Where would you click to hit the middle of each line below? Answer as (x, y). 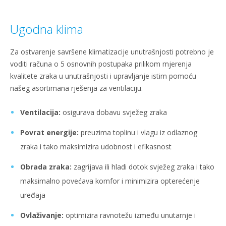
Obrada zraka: (47, 167)
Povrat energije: (49, 133)
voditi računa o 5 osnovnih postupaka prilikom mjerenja (101, 64)
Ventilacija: (40, 112)
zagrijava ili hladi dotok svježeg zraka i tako (144, 167)
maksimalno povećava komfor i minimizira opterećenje (110, 181)
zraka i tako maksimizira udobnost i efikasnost (96, 147)
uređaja (33, 195)
